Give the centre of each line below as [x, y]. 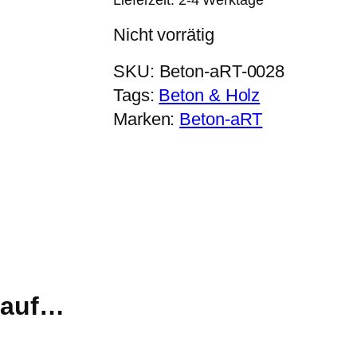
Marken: [147, 120]
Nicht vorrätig [164, 35]
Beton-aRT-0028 [222, 72]
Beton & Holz [210, 96]
